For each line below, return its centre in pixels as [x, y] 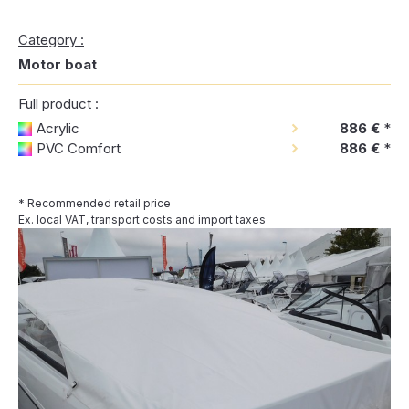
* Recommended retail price [94, 203]
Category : [51, 40]
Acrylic [58, 128]
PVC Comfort [79, 148]
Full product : [58, 104]
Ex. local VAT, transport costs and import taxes [142, 220]
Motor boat [58, 64]
